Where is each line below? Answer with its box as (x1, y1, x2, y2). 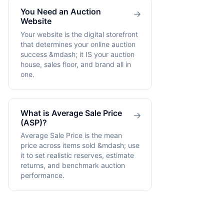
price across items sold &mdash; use (20, 141, 139, 150)
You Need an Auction (20, 6, 101, 17)
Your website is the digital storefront (20, 29, 138, 38)
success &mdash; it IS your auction (20, 49, 134, 58)
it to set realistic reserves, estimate (20, 151, 134, 160)
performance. (20, 171, 64, 180)
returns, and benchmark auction (20, 161, 125, 170)
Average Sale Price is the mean (20, 131, 122, 140)
